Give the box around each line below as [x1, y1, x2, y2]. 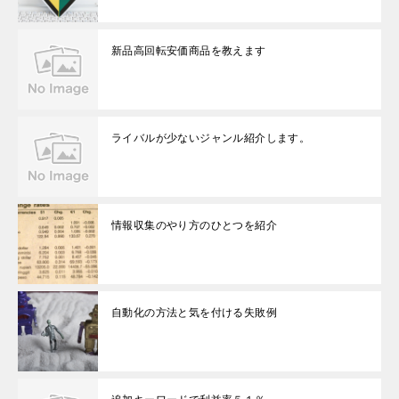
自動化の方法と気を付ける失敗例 [111, 306, 277, 320]
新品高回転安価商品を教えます [111, 45, 266, 58]
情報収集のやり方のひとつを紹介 [111, 219, 278, 232]
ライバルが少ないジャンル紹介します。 [111, 132, 311, 145]
